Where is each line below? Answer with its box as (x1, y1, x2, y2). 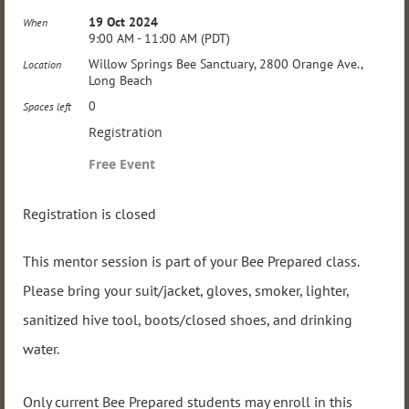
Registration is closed (23, 204, 156, 223)
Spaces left (23, 100, 71, 113)
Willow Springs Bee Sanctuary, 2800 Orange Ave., (89, 56, 362, 72)
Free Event (89, 155, 155, 173)
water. (23, 340, 62, 358)
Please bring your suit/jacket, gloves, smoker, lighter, (23, 281, 349, 299)
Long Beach (89, 72, 152, 89)
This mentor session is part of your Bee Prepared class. (23, 252, 359, 270)
